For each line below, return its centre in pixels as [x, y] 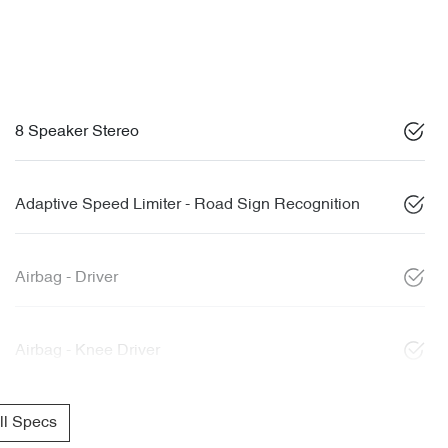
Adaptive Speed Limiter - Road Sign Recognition [187, 205]
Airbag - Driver [66, 278]
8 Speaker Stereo [77, 132]
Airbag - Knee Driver [87, 351]
